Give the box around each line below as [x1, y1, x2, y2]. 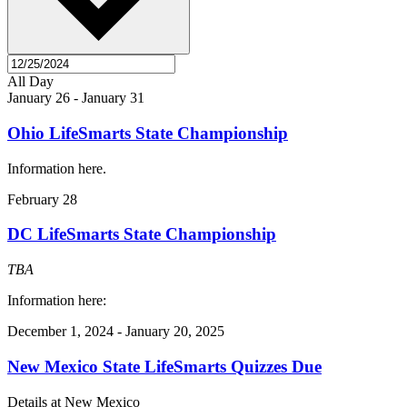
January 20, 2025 [125, 323, 224, 340]
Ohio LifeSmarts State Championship [7, 123, 288, 143]
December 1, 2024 [7, 323, 114, 340]
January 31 [82, 90, 144, 106]
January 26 [7, 90, 70, 106]
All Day [7, 74, 54, 90]
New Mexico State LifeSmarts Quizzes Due [7, 356, 322, 376]
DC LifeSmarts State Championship [7, 224, 276, 244]
